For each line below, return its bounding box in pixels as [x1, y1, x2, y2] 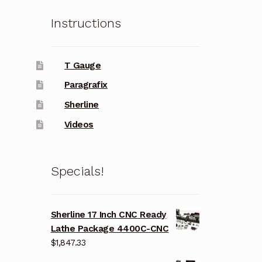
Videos [64, 119, 94, 130]
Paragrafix [64, 80, 108, 91]
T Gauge [64, 60, 101, 71]
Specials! [50, 164, 104, 179]
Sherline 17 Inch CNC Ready [50, 209, 166, 220]
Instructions [50, 16, 121, 31]
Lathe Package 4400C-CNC [50, 223, 169, 234]
